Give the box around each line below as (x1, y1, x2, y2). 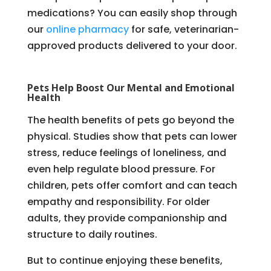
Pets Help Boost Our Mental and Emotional (27, 80, 235, 94)
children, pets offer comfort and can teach (27, 178, 237, 192)
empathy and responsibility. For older (27, 194, 210, 209)
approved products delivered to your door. (27, 38, 237, 53)
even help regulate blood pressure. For (27, 162, 215, 176)
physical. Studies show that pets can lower (27, 129, 237, 143)
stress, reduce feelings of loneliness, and (27, 145, 226, 160)
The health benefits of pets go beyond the (27, 113, 234, 127)
